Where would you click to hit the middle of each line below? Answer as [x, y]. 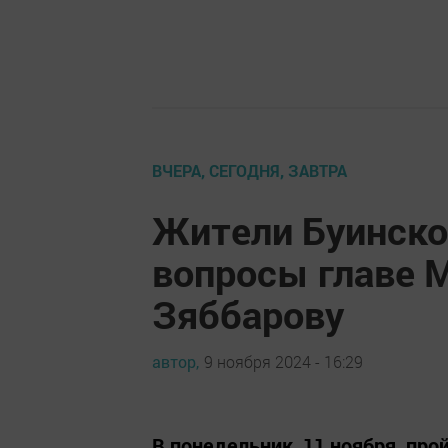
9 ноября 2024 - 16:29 [283, 361]
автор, [175, 361]
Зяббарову [248, 314]
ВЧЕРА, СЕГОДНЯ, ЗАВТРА [249, 170]
